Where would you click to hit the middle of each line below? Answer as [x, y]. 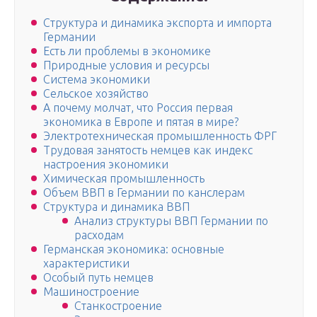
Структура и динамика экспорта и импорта [157, 23]
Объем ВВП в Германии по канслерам [144, 193]
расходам [99, 235]
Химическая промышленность [124, 179]
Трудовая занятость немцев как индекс [148, 150]
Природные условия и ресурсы [126, 65]
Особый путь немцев [98, 278]
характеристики [86, 264]
